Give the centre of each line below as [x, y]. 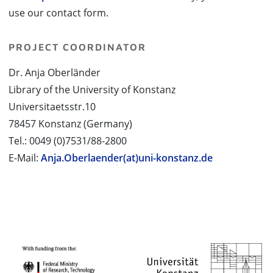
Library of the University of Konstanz [92, 90]
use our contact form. [58, 13]
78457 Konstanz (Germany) [70, 124]
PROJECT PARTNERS [65, 225]
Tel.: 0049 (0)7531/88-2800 [68, 141]
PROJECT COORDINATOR [77, 47]
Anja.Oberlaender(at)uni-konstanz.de [127, 158]
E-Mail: [25, 158]
